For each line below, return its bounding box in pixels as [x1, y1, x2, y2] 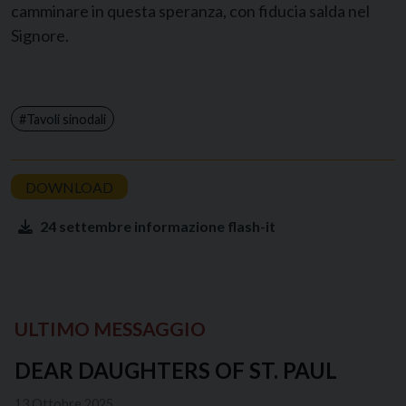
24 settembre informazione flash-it [40, 217, 275, 235]
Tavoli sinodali [26, 111, 106, 127]
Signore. [11, 24, 69, 45]
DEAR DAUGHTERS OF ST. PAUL [14, 356, 337, 383]
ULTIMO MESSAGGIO [14, 316, 206, 340]
